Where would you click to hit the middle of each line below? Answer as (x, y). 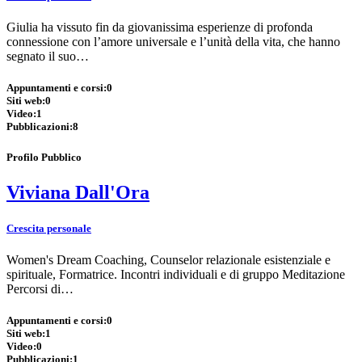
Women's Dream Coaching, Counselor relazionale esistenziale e (168, 259)
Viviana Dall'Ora (78, 193)
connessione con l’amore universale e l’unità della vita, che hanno (173, 41)
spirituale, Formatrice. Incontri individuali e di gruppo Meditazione (176, 274)
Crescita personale (49, 228)
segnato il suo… (48, 56)
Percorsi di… (40, 288)
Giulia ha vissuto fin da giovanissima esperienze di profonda (160, 27)
